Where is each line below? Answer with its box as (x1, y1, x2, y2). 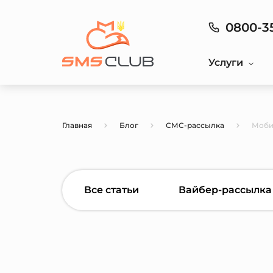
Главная (62, 121, 92, 130)
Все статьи (83, 184, 139, 196)
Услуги (208, 57, 243, 68)
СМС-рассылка (166, 121, 224, 130)
